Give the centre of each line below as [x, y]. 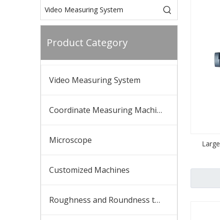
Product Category [87, 42]
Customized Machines [89, 170]
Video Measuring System [95, 80]
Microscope [70, 140]
